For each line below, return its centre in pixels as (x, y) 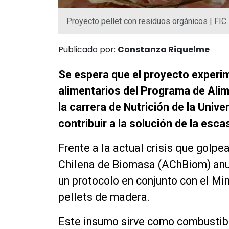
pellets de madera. (104, 197)
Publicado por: (88, 49)
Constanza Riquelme (164, 49)
